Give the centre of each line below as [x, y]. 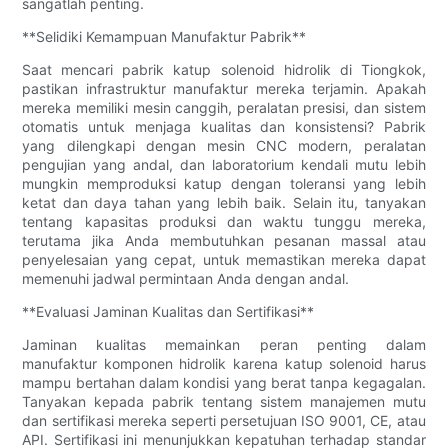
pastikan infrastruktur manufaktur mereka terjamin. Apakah [224, 88]
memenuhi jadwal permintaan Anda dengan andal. [186, 278]
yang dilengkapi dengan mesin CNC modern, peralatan [224, 145]
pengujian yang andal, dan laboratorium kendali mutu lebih [224, 164]
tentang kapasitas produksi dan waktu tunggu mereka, [224, 221]
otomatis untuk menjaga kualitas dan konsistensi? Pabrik [224, 126]
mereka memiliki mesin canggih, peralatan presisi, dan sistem [224, 107]
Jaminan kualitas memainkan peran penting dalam [224, 344]
